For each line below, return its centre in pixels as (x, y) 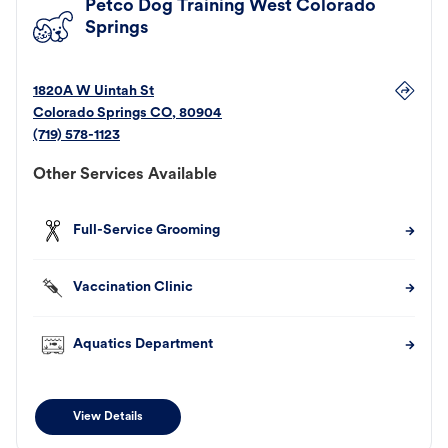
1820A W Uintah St (93, 92)
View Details (108, 417)
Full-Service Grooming (146, 231)
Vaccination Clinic (133, 288)
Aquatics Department (143, 345)
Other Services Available (125, 175)
